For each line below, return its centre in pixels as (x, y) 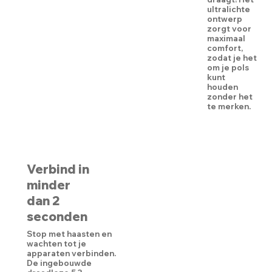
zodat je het (232, 58)
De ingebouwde (59, 263)
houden (223, 87)
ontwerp (225, 19)
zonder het (230, 97)
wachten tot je (57, 244)
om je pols (228, 68)
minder (49, 185)
